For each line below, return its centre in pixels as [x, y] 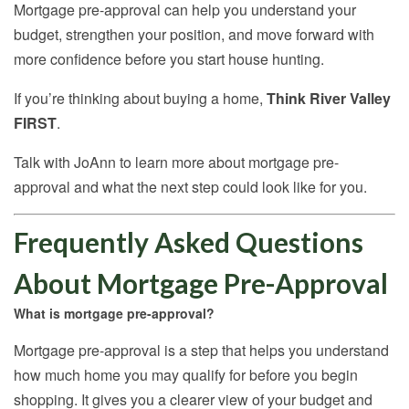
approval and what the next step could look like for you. [190, 187]
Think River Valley [329, 99]
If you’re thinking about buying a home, [140, 99]
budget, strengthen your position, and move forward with [194, 35]
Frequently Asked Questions [189, 242]
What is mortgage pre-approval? [114, 314]
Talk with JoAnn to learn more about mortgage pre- [176, 163]
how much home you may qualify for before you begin [186, 375]
